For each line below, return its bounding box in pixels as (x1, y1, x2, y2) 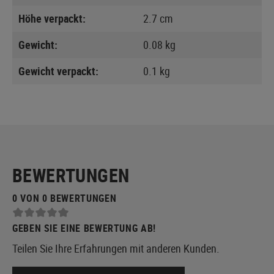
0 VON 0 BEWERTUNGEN (12, 191, 117, 205)
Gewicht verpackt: (18, 63, 98, 78)
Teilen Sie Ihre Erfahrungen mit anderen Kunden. (12, 240, 220, 256)
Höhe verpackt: (18, 10, 86, 26)
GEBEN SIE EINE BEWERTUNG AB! (12, 221, 156, 235)
